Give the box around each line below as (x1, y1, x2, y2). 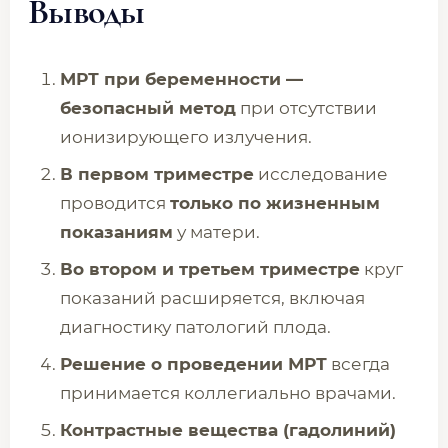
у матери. (173, 222, 260, 242)
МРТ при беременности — (60, 69, 303, 89)
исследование (254, 164, 388, 184)
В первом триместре (60, 164, 254, 184)
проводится (60, 193, 170, 213)
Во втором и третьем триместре (60, 259, 360, 279)
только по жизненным (170, 193, 380, 213)
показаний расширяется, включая (60, 288, 365, 308)
